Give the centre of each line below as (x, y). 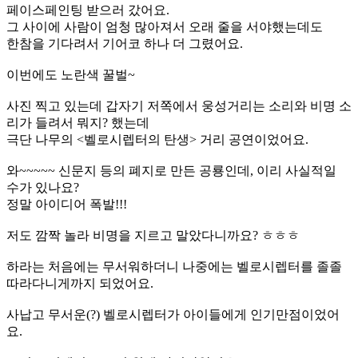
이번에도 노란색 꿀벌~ (71, 74)
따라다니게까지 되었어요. (80, 283)
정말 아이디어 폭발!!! (67, 204)
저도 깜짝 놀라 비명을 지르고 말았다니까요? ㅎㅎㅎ (153, 235)
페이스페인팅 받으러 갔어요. (88, 10)
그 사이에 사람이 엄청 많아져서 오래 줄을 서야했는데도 (165, 26)
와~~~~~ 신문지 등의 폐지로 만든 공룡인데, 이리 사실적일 (171, 170)
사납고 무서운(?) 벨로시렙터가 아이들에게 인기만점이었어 (173, 314)
